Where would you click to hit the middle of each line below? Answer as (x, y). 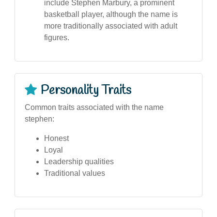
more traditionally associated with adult (111, 26)
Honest (56, 138)
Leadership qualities (79, 161)
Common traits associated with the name (94, 107)
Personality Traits (86, 90)
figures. (57, 37)
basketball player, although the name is (111, 14)
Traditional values (75, 173)
